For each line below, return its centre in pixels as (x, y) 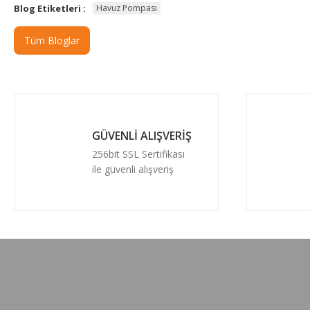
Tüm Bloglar (52, 40)
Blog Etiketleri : (50, 8)
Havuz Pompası (126, 8)
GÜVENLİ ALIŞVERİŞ (142, 135)
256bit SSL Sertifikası (138, 154)
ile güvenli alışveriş (133, 169)
